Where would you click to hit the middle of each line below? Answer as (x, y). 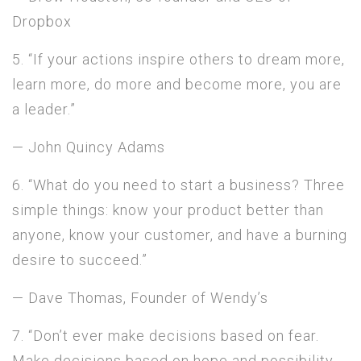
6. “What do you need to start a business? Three (178, 185)
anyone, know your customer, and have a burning (180, 234)
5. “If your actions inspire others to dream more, (178, 59)
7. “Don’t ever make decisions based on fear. (166, 335)
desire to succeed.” (80, 259)
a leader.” (44, 109)
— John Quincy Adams (89, 147)
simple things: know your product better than (168, 210)
